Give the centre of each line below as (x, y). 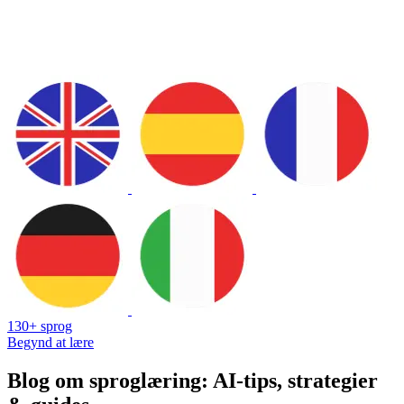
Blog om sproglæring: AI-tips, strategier (193, 380)
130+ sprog (40, 326)
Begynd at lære (50, 342)
